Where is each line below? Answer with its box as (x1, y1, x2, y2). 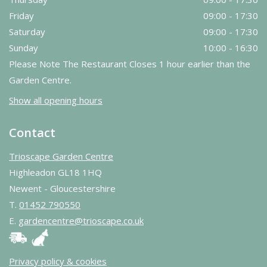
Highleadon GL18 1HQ (9, 166, 102, 179)
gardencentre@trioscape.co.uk (18, 215, 144, 227)
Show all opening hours (9, 94, 103, 107)
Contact (9, 125, 55, 141)
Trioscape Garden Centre (9, 150, 113, 163)
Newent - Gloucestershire (9, 182, 116, 195)
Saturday (9, 25, 45, 38)
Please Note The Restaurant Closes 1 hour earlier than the (9, 57, 250, 70)
